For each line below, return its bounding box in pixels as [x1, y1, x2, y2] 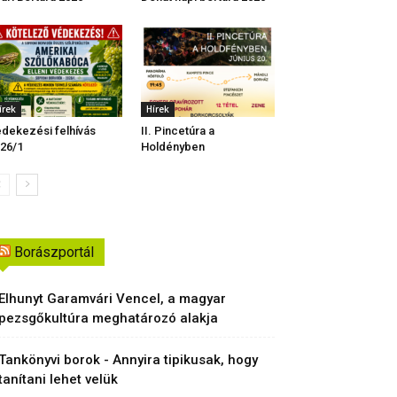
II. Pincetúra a [140, 124, 214, 138]
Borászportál [14, 244, 94, 261]
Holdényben [140, 140, 205, 154]
